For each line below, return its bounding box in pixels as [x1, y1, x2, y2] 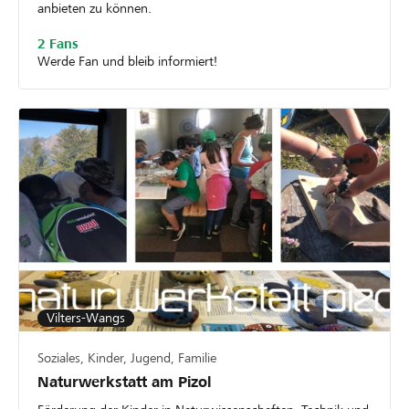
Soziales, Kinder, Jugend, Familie [37, 350, 216, 365]
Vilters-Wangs [47, 309, 125, 325]
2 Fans [37, 37, 79, 52]
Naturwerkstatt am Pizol [37, 372, 211, 391]
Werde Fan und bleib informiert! [37, 54, 217, 69]
